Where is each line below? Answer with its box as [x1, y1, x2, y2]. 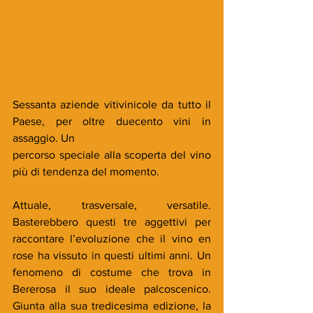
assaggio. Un [13, 132, 75, 144]
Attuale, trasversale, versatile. [13, 199, 211, 211]
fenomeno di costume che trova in [13, 266, 211, 278]
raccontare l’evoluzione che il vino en [13, 233, 211, 245]
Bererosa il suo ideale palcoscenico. [13, 283, 211, 295]
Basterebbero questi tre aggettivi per [13, 216, 211, 228]
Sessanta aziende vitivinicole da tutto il [13, 99, 211, 110]
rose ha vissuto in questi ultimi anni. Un [13, 249, 211, 261]
